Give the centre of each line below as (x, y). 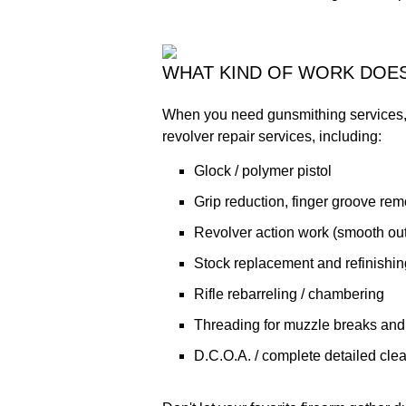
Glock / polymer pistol (262, 171)
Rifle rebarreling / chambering (289, 294)
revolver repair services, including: (271, 136)
